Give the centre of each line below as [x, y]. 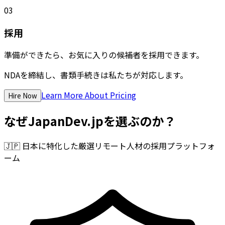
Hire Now [23, 95]
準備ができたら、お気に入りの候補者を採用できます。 [104, 54]
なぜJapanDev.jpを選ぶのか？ [90, 121]
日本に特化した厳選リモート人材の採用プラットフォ [119, 145]
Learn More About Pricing [89, 95]
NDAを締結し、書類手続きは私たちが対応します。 [96, 75]
